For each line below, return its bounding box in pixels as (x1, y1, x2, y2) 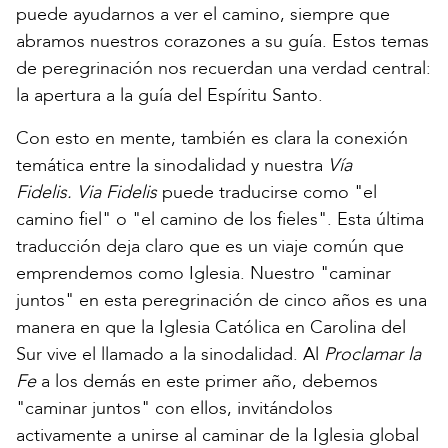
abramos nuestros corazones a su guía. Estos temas (16, 28, 429, 54)
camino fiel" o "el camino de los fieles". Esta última (16, 206, 424, 232)
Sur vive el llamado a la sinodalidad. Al (16, 341, 324, 367)
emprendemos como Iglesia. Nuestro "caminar (16, 260, 391, 286)
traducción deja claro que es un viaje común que (16, 233, 404, 259)
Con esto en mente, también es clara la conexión (16, 125, 408, 151)
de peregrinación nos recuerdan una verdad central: (16, 55, 431, 81)
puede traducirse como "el (157, 179, 377, 205)
